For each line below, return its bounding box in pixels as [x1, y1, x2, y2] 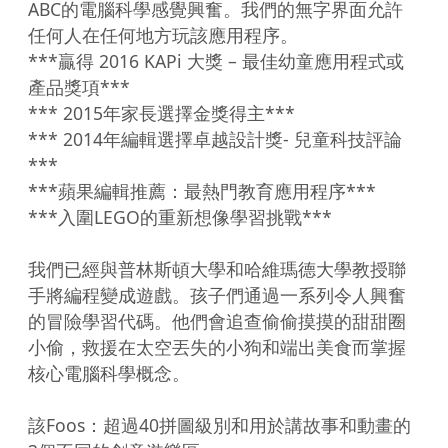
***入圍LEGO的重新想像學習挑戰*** [28, 204, 332, 229]
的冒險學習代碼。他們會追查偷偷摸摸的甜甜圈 [28, 308, 406, 333]
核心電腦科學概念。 [28, 360, 190, 385]
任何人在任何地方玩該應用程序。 [28, 22, 298, 47]
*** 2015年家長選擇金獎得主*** [28, 100, 295, 125]
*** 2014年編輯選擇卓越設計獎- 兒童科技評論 [28, 126, 402, 151]
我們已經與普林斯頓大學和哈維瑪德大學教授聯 [28, 256, 406, 281]
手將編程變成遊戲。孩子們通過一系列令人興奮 [28, 282, 406, 307]
